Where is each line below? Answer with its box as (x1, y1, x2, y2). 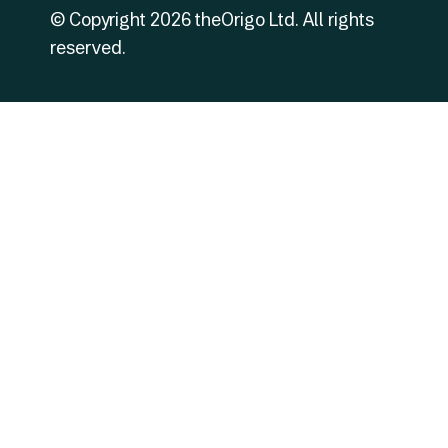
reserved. (50, 36, 126, 58)
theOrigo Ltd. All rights (191, 8, 374, 30)
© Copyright (50, 8, 150, 30)
